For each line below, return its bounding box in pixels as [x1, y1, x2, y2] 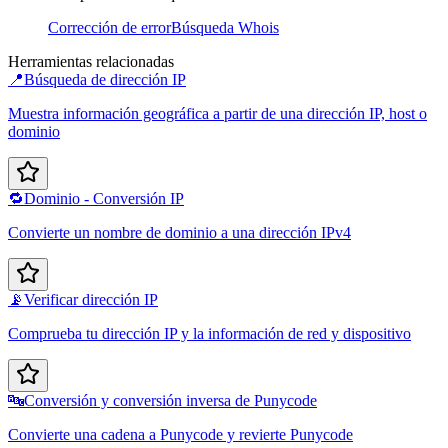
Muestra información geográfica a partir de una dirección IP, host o [8, 105, 427, 123]
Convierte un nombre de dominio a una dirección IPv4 [8, 224, 351, 242]
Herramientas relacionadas [8, 53, 174, 71]
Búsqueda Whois [171, 19, 279, 37]
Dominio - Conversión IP [24, 190, 184, 208]
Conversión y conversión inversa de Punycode [24, 392, 317, 410]
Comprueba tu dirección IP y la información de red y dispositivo [8, 325, 411, 343]
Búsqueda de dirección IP [24, 71, 186, 89]
